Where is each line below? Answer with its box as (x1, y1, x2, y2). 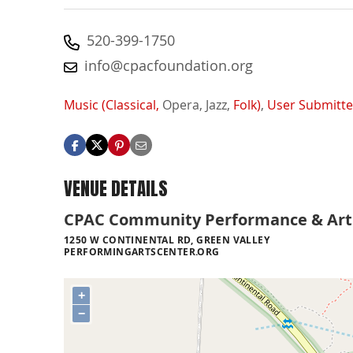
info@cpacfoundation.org (84, 56, 253, 75)
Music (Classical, (64, 96, 159, 114)
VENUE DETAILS (64, 175, 168, 203)
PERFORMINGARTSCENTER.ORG (64, 244, 220, 258)
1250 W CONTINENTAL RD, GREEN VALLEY (64, 232, 269, 247)
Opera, (162, 96, 203, 114)
